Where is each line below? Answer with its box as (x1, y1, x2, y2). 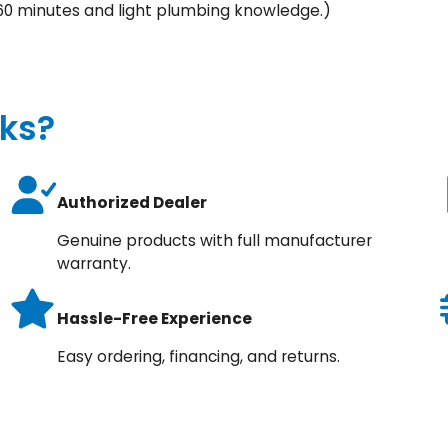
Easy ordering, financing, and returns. (56, 346, 340, 368)
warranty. (56, 253, 131, 275)
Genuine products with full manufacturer (56, 230, 372, 252)
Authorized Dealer (56, 191, 207, 213)
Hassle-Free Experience (56, 307, 252, 329)
